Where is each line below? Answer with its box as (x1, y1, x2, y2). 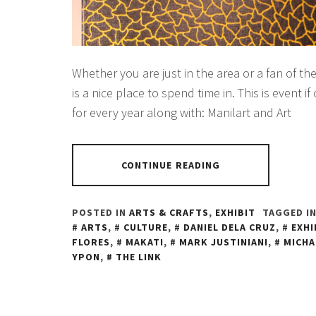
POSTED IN (72, 206, 129, 219)
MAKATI (126, 236, 164, 249)
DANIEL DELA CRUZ (183, 221, 276, 234)
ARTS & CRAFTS (129, 206, 209, 219)
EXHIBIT (215, 206, 255, 219)
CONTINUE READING (121, 159, 221, 172)
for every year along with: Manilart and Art (72, 104, 291, 121)
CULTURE (123, 221, 168, 234)
